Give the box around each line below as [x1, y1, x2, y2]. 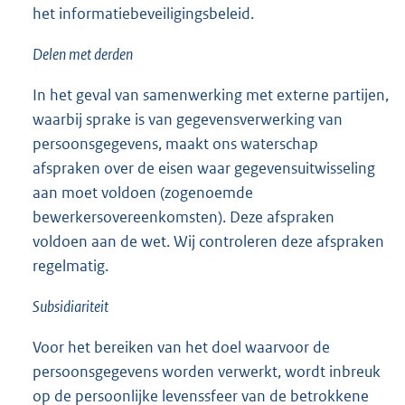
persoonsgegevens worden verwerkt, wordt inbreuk [33, 362, 381, 382]
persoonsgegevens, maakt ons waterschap [33, 134, 318, 155]
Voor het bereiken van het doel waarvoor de [33, 337, 330, 358]
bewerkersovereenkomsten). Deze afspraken [33, 207, 334, 228]
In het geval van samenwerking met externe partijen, [33, 85, 389, 106]
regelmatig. [33, 256, 108, 277]
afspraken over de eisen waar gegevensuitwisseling [33, 158, 375, 179]
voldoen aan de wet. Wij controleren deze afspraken [33, 231, 384, 252]
